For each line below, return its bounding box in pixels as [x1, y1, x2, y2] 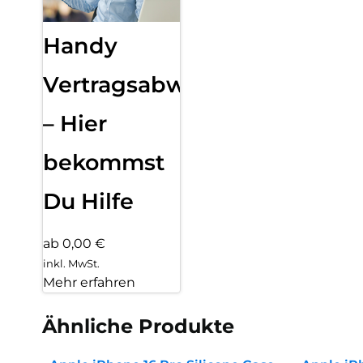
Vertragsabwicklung [43, 70, 271, 98]
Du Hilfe [43, 187, 134, 215]
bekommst [43, 148, 164, 176]
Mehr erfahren [43, 274, 135, 290]
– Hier [43, 109, 107, 137]
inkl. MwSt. [43, 256, 100, 270]
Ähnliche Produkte [42, 314, 234, 338]
